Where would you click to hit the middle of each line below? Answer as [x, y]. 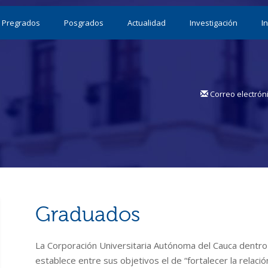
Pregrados [21, 23]
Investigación [214, 23]
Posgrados [84, 23]
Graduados [88, 215]
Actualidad [147, 23]
